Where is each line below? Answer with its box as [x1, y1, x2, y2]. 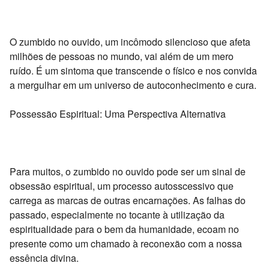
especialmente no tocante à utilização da [49, 207, 225, 222]
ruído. [10, 63, 34, 77]
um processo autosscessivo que [95, 178, 234, 193]
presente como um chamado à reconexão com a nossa [10, 236, 242, 250]
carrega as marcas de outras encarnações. [10, 193, 190, 207]
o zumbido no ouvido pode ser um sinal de [63, 164, 246, 178]
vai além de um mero [142, 49, 234, 63]
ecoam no [195, 222, 239, 236]
